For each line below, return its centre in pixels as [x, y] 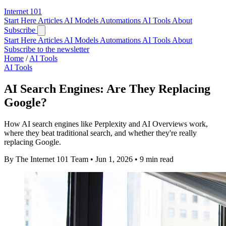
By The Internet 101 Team [46, 159]
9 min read [157, 159]
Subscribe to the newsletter [47, 49]
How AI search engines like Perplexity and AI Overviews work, [106, 124]
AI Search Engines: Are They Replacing [107, 89]
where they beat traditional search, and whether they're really [100, 133]
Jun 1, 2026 [114, 159]
